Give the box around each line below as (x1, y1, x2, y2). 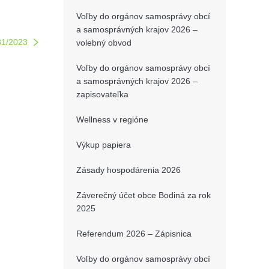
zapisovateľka (76, 89, 128, 99)
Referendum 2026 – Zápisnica (76, 229, 192, 238)
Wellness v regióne (76, 115, 148, 124)
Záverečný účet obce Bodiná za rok (76, 190, 211, 200)
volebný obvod (76, 38, 131, 47)
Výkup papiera (76, 140, 131, 150)
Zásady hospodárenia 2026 (76, 165, 181, 175)
